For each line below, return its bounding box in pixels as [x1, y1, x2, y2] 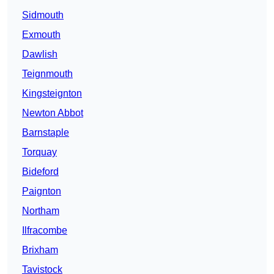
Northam [22, 206, 59, 217]
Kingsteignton [22, 88, 82, 99]
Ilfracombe [22, 225, 67, 236]
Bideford [22, 166, 59, 177]
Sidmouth [22, 10, 64, 21]
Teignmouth [22, 68, 73, 80]
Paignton [22, 186, 61, 197]
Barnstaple [22, 127, 69, 138]
